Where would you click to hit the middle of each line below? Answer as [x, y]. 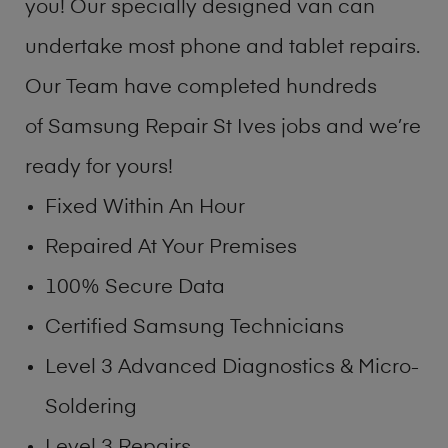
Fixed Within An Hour [145, 207]
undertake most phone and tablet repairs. [222, 47]
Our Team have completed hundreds [201, 87]
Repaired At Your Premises [171, 247]
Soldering [91, 407]
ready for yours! [99, 167]
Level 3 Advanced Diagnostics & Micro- [232, 367]
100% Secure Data [135, 287]
